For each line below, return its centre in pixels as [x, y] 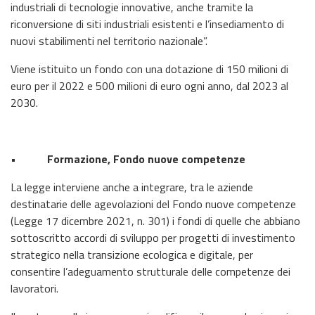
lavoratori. [34, 288]
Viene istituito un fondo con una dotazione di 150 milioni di [149, 69]
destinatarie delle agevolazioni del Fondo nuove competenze [153, 204]
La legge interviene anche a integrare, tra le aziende [132, 187]
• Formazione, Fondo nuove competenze [128, 159]
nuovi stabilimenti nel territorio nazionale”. [109, 40]
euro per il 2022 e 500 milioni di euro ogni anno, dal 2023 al [149, 85]
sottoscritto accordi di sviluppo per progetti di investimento [153, 237]
